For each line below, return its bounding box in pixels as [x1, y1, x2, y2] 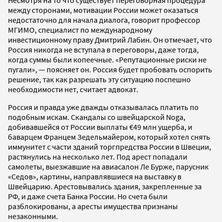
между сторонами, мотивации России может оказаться [8, 4, 198, 15]
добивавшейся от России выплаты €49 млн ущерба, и [8, 121, 192, 132]
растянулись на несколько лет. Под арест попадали [8, 151, 187, 162]
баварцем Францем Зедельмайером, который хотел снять [8, 131, 210, 142]
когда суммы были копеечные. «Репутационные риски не [8, 54, 207, 64]
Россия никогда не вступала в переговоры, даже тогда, [8, 44, 199, 55]
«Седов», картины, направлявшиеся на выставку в [8, 171, 181, 181]
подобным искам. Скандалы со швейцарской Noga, [8, 111, 185, 122]
